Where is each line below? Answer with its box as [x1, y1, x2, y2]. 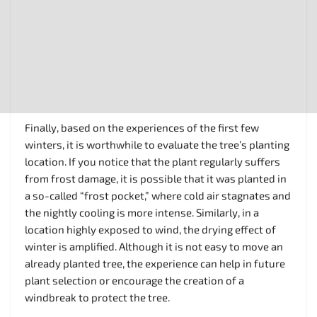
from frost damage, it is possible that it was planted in [25, 171, 287, 185]
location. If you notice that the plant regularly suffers [25, 154, 280, 168]
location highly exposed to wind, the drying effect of [25, 222, 276, 236]
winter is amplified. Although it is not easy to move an [25, 239, 283, 253]
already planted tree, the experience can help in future [25, 256, 285, 270]
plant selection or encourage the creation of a [25, 273, 244, 287]
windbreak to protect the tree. [25, 290, 170, 304]
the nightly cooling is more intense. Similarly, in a [25, 205, 259, 219]
